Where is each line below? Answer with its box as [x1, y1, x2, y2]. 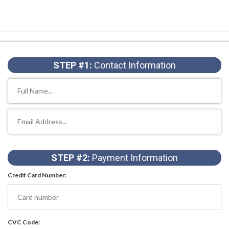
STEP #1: [53, 60, 92, 71]
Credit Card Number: [8, 171, 66, 179]
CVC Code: [8, 218, 40, 226]
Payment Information [92, 152, 178, 163]
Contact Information [92, 60, 176, 71]
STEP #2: [51, 152, 92, 163]
